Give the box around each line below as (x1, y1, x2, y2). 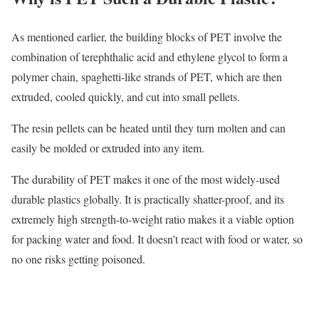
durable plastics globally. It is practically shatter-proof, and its (11, 192, 284, 207)
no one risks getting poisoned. (11, 251, 145, 267)
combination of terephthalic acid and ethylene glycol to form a (11, 49, 288, 65)
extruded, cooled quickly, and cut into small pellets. (11, 89, 240, 105)
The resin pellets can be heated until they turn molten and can (11, 120, 286, 136)
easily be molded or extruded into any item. (11, 140, 204, 156)
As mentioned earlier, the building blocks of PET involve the (11, 29, 282, 45)
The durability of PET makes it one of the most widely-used (11, 172, 280, 187)
